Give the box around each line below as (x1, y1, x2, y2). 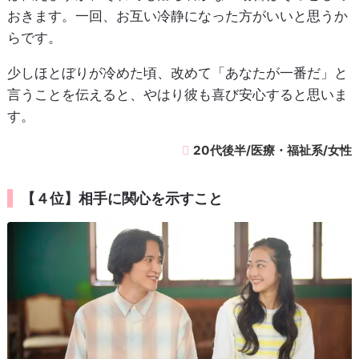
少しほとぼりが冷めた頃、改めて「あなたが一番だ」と (6, 65, 348, 82)
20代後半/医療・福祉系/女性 (193, 143, 353, 159)
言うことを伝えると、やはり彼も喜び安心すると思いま (6, 87, 348, 103)
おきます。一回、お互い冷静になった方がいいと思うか (6, 8, 348, 25)
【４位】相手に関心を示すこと (20, 190, 223, 208)
